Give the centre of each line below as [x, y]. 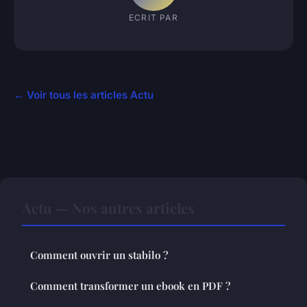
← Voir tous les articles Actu [84, 95]
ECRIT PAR [153, 17]
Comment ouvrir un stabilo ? [99, 255]
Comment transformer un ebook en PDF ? [130, 286]
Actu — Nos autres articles [108, 208]
